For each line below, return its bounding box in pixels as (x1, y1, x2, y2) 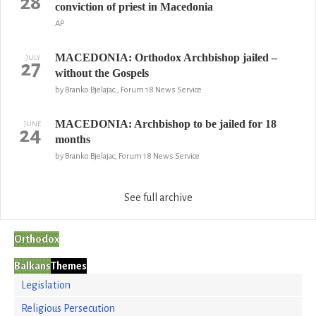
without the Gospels (54, 67, 149, 79)
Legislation (21, 279, 71, 291)
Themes (51, 260, 87, 272)
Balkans (14, 260, 51, 272)
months (54, 133, 90, 145)
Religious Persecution (21, 303, 115, 314)
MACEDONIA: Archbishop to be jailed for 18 (54, 118, 276, 130)
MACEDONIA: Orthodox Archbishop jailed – (54, 51, 277, 63)
